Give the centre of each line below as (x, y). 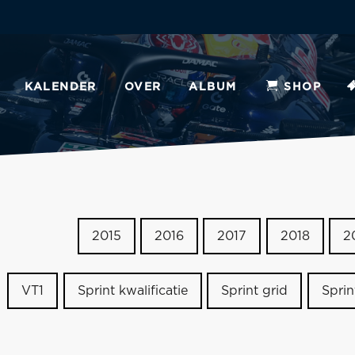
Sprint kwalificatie (132, 291)
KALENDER (60, 87)
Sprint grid (255, 291)
